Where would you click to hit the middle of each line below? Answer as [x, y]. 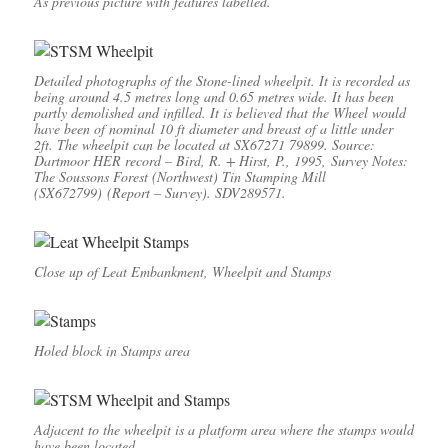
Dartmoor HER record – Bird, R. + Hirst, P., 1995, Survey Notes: [220, 161]
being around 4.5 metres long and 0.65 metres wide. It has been [213, 97]
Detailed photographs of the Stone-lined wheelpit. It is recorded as [221, 81]
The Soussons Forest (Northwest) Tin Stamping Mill [179, 177]
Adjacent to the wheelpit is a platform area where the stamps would [223, 430]
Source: [353, 145]
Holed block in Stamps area [111, 351]
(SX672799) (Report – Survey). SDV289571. [159, 193]
